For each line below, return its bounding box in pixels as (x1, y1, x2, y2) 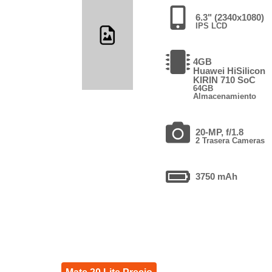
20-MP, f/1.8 (195, 126, 244, 137)
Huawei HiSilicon (193, 65, 266, 76)
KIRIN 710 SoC (193, 74, 256, 85)
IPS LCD (195, 21, 228, 30)
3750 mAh (195, 171, 238, 182)
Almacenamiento (193, 91, 257, 101)
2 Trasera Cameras (195, 135, 265, 145)
